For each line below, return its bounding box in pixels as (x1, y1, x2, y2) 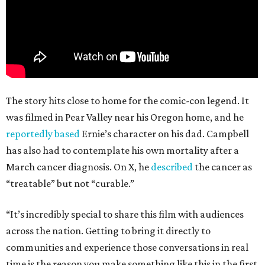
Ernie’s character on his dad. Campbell (80, 128, 249, 140)
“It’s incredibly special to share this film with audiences (6, 208, 244, 221)
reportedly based (6, 128, 80, 140)
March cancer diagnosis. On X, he (6, 161, 151, 173)
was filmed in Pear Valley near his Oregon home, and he (6, 111, 244, 124)
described (151, 161, 195, 173)
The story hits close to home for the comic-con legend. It (6, 95, 249, 107)
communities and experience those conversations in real (6, 241, 248, 254)
